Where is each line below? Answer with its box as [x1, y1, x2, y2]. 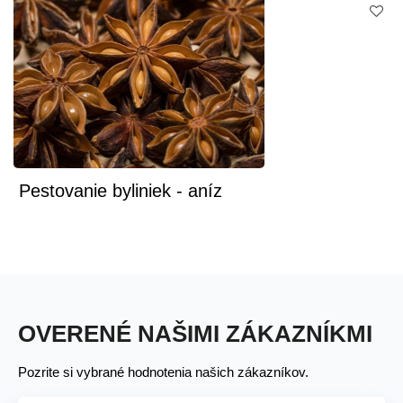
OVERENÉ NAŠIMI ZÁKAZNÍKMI [18, 320, 372, 348]
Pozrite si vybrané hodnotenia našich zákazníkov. [18, 364, 309, 381]
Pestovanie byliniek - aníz [19, 181, 222, 201]
